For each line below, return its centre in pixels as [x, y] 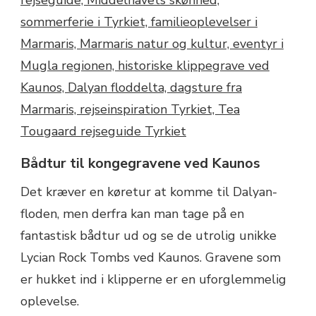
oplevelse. [50, 302]
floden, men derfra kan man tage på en [132, 214]
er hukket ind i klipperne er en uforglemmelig [153, 280]
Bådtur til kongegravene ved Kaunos [140, 164]
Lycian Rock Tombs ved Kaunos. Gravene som [151, 258]
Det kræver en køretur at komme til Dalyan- [149, 192]
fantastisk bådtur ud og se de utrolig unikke [148, 236]
